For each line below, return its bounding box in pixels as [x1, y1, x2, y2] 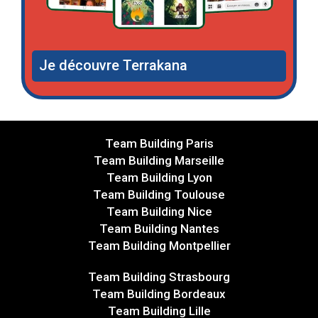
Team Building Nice [106, 204, 212, 219]
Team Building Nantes [99, 221, 219, 236]
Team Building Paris [104, 136, 214, 151]
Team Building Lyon [106, 170, 212, 185]
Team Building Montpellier [87, 238, 231, 253]
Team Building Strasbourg [88, 270, 230, 285]
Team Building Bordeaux [92, 287, 226, 302]
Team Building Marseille [94, 153, 224, 168]
